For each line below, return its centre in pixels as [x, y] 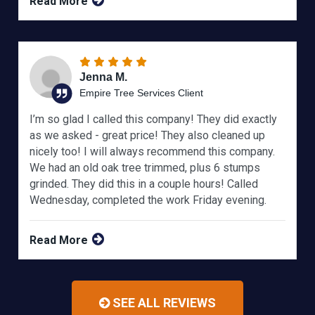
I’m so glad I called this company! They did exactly [154, 120]
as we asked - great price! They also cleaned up [148, 136]
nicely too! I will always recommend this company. [153, 152]
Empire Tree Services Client [142, 93]
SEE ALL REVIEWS [163, 303]
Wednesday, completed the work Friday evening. [148, 200]
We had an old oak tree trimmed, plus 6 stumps [145, 168]
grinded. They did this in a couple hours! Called [144, 184]
